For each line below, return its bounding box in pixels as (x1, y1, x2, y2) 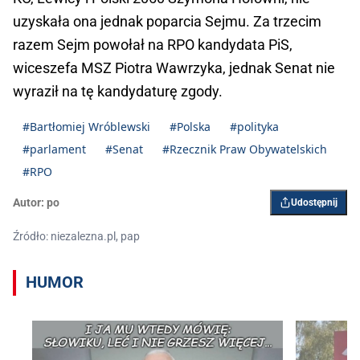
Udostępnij (291, 197, 337, 209)
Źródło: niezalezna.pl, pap (13, 230, 140, 243)
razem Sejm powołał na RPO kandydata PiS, (13, 36, 292, 54)
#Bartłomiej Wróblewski (22, 119, 150, 135)
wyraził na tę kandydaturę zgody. (13, 83, 223, 100)
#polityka (230, 119, 279, 135)
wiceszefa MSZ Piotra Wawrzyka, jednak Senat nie (13, 59, 335, 77)
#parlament (22, 141, 86, 157)
